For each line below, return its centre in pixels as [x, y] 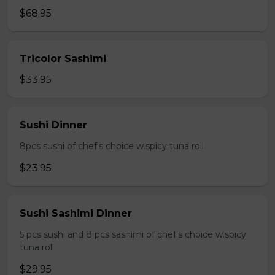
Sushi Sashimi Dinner [76, 213]
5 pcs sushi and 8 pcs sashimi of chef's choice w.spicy [133, 234]
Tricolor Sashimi [63, 59]
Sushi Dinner [53, 125]
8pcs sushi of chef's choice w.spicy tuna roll [112, 146]
